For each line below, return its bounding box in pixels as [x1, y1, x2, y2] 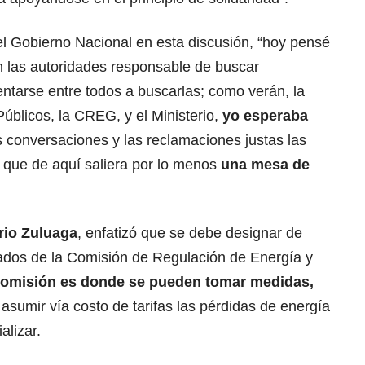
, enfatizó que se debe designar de [77, 225, 302, 242]
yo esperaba [218, 108, 308, 125]
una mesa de [217, 156, 310, 174]
